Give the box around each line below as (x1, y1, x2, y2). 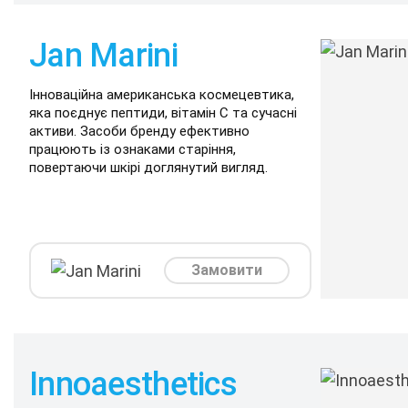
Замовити (190, 261, 262, 279)
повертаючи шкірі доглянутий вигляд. (29, 159, 268, 176)
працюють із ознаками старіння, (29, 141, 236, 158)
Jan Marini (29, 36, 178, 75)
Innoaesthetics (29, 365, 237, 403)
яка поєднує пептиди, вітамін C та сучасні (29, 105, 297, 121)
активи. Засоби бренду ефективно (29, 123, 250, 139)
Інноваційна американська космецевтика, (29, 87, 294, 103)
